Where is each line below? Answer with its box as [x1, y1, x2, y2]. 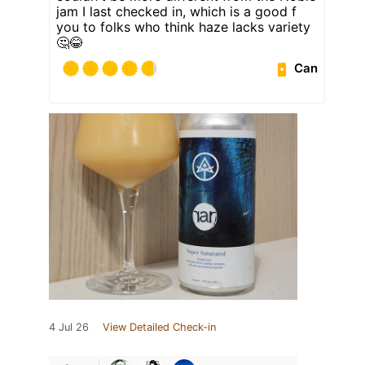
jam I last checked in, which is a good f [56, 2, 297, 20]
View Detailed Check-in [103, 320, 216, 333]
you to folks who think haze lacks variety [56, 18, 310, 35]
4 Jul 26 [49, 320, 89, 333]
